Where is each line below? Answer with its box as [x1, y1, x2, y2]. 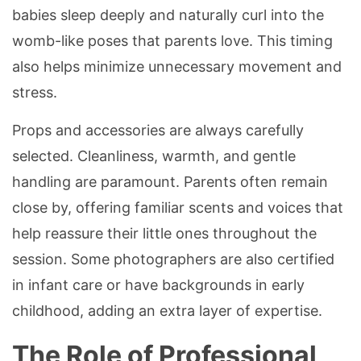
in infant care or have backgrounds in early [12, 276, 305, 294]
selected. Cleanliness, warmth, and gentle [12, 147, 296, 165]
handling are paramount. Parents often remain [12, 173, 328, 191]
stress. [12, 84, 57, 102]
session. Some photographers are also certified [12, 251, 334, 268]
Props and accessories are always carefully [12, 122, 304, 139]
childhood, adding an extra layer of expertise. [12, 302, 322, 320]
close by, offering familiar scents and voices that [12, 199, 343, 217]
